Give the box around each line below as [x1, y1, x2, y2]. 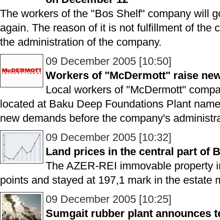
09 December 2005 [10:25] [46, 193, 171, 205]
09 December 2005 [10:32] [46, 131, 171, 143]
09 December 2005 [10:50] [46, 55, 171, 67]
